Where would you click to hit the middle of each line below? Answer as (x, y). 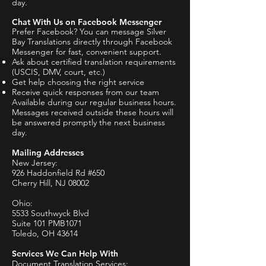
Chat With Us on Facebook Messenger (89, 22)
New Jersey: (35, 163)
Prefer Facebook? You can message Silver (89, 31)
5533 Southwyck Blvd (50, 213)
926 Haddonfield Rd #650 (58, 173)
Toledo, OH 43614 (45, 233)
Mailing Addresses (48, 153)
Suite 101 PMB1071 (47, 223)
